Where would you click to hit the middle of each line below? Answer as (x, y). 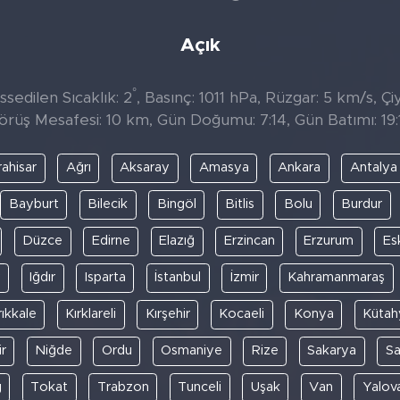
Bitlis (240, 204)
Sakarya (332, 351)
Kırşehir (167, 314)
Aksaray (145, 168)
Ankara (300, 168)
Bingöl (176, 204)
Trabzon (123, 387)
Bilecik (108, 204)
